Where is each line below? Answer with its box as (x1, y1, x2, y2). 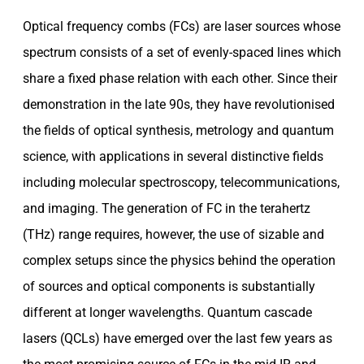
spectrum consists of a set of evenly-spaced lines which (23, 44, 341, 60)
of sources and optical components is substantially (23, 278, 315, 294)
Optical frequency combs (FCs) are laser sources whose (23, 18, 340, 34)
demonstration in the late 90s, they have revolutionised (23, 96, 335, 112)
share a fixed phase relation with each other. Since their (23, 70, 337, 86)
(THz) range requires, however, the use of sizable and (23, 226, 324, 242)
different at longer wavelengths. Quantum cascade (23, 304, 312, 320)
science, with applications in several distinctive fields (23, 148, 323, 164)
